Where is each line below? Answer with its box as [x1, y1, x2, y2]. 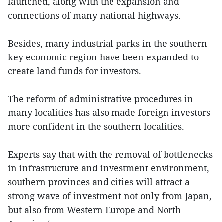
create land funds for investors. [8, 65, 141, 77]
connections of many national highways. [8, 9, 181, 21]
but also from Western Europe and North [8, 204, 181, 216]
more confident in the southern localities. [8, 120, 184, 132]
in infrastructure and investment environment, [8, 162, 209, 174]
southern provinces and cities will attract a [8, 176, 190, 188]
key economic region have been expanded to [8, 51, 199, 63]
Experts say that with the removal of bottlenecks [8, 148, 213, 160]
